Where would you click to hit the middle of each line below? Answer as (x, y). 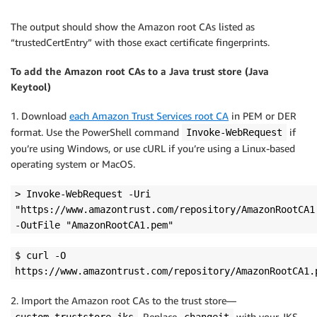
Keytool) (31, 87)
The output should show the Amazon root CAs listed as (133, 27)
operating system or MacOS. (73, 164)
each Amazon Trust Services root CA (149, 116)
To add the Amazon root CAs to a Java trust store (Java (140, 71)
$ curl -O (40, 256)
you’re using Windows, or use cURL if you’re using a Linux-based (153, 149)
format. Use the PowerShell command (96, 132)
